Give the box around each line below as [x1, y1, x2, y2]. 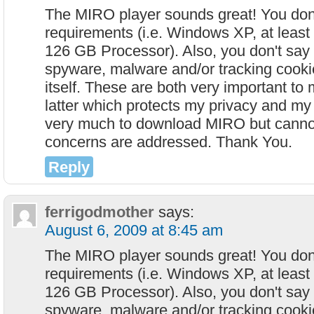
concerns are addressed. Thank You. [45, 133, 292, 151]
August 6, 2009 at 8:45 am [45, 221, 223, 239]
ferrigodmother [45, 203, 154, 221]
